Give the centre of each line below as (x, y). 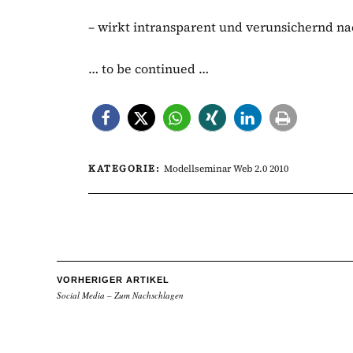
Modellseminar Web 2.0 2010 (226, 169)
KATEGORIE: (126, 169)
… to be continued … (149, 69)
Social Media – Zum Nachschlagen (120, 295)
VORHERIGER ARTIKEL (113, 280)
